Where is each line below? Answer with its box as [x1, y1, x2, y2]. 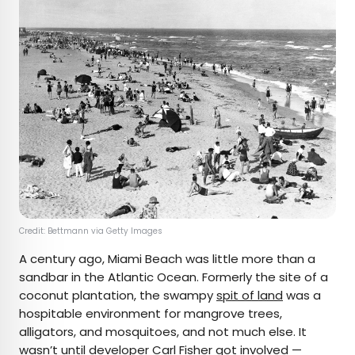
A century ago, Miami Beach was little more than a [19, 250, 315, 267]
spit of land [216, 286, 283, 303]
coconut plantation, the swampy [19, 286, 216, 303]
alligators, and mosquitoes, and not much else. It [19, 323, 307, 340]
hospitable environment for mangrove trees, [19, 304, 282, 322]
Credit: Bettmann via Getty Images [19, 224, 165, 237]
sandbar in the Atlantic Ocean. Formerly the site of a [19, 268, 328, 285]
